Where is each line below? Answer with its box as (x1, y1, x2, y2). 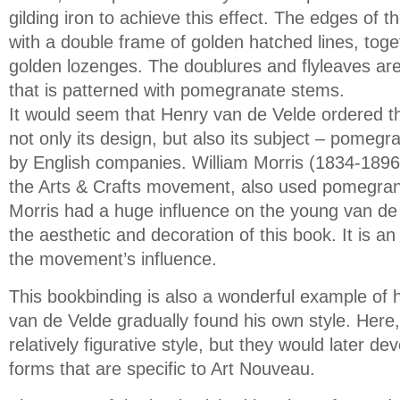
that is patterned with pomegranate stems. (9, 80, 345, 100)
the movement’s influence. (9, 249, 217, 269)
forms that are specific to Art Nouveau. (9, 359, 315, 379)
